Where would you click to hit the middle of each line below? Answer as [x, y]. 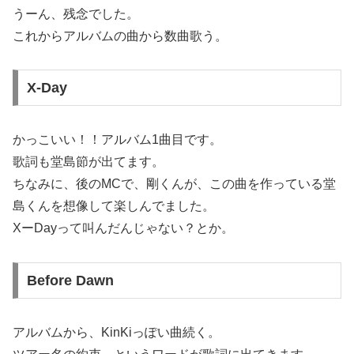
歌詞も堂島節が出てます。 [88, 162]
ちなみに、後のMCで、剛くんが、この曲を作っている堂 [174, 184]
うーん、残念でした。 [76, 13]
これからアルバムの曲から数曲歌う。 [120, 36]
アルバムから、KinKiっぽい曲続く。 [117, 332]
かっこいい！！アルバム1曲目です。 [117, 140]
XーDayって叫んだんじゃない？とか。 [123, 228]
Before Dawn [70, 280]
